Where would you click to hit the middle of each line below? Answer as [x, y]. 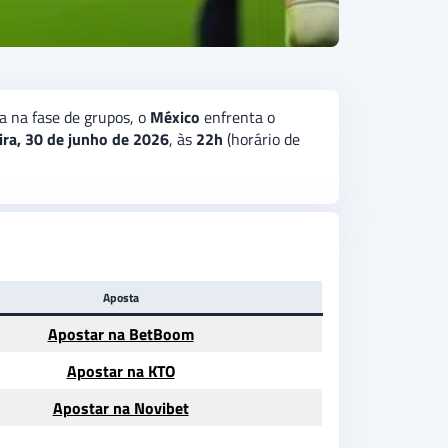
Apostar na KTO [120, 371]
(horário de [261, 139]
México [175, 117]
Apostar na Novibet [120, 408]
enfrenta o [237, 117]
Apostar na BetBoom [120, 334]
